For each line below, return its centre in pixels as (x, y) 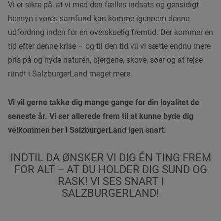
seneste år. (28, 116)
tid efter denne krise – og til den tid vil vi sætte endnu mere (109, 46)
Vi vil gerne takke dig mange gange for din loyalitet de (104, 103)
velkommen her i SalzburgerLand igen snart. (87, 130)
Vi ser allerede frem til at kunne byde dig (121, 116)
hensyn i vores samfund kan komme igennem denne (99, 19)
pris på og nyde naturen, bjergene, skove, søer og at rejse (105, 60)
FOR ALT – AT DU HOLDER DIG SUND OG (110, 170)
